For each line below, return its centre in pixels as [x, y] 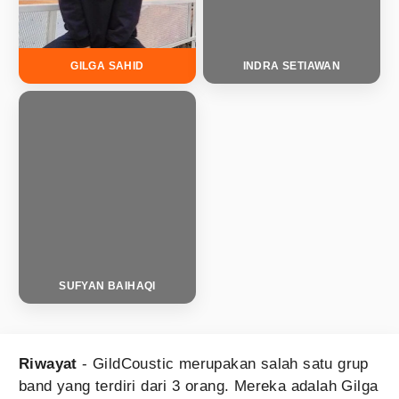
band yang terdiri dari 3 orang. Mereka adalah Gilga [199, 386]
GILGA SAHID [107, 66]
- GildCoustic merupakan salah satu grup [223, 364]
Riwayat [48, 364]
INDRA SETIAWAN [292, 66]
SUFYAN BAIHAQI [107, 286]
